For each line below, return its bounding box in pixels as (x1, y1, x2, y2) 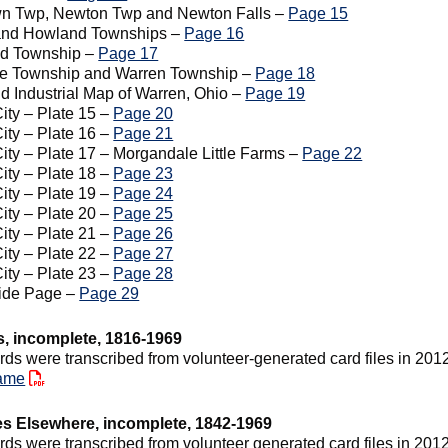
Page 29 (79, 285, 140, 302)
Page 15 (288, 5, 349, 22)
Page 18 (255, 65, 316, 82)
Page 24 (113, 185, 174, 202)
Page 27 (113, 245, 174, 262)
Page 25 (113, 205, 174, 222)
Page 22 (302, 145, 363, 162)
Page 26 (113, 225, 174, 242)
